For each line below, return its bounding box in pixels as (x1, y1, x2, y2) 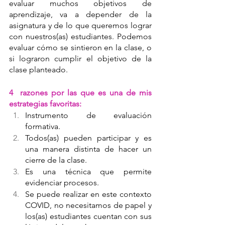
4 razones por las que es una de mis (9, 87, 152, 97)
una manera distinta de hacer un (25, 144, 152, 154)
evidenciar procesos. (25, 177, 99, 187)
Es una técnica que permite (25, 166, 152, 176)
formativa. (25, 121, 60, 131)
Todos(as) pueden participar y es (25, 133, 152, 143)
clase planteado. (9, 64, 70, 74)
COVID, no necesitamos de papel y (25, 200, 152, 210)
